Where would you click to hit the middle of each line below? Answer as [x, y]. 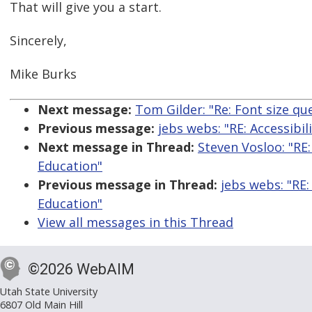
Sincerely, [38, 41]
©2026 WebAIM [81, 270]
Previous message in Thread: [127, 185]
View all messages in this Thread [135, 223]
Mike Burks [43, 74]
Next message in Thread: [116, 147]
